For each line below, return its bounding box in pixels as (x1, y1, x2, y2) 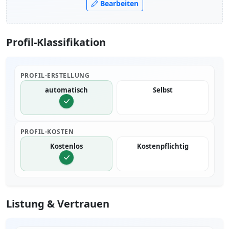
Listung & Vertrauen (6, 196, 109, 211)
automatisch (45, 85, 88, 95)
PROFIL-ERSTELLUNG (20, 71, 90, 80)
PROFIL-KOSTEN (20, 127, 74, 136)
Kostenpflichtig (136, 142, 189, 151)
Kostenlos (50, 142, 83, 151)
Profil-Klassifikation (6, 35, 106, 49)
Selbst (152, 85, 173, 95)
